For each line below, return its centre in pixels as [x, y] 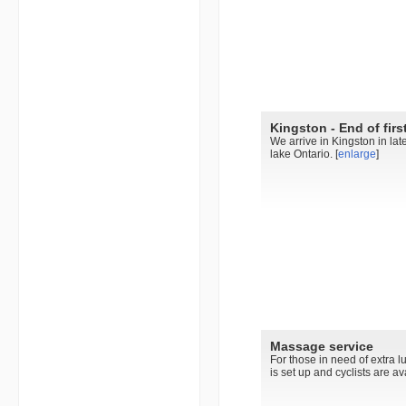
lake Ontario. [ [304, 155]
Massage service [321, 347]
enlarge [357, 155]
